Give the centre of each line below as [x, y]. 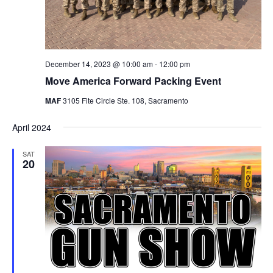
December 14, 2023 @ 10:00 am [99, 64]
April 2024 [31, 128]
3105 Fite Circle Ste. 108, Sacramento [125, 101]
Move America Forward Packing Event [133, 81]
